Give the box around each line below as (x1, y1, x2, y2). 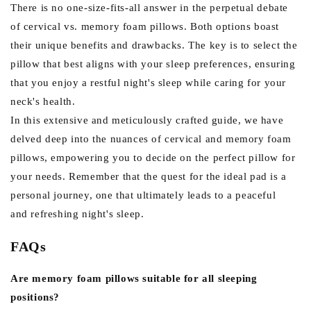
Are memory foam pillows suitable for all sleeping (10, 272, 258, 284)
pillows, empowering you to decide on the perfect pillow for (10, 151, 296, 163)
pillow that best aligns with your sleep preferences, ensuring (10, 58, 296, 69)
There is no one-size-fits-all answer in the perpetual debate (10, 1, 289, 13)
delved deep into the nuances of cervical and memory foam (10, 133, 292, 144)
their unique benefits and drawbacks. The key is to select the (10, 39, 298, 51)
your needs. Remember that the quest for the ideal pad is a (10, 170, 287, 182)
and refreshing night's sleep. (10, 208, 144, 219)
